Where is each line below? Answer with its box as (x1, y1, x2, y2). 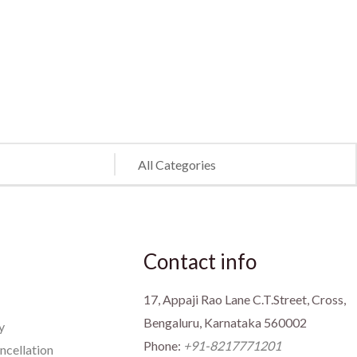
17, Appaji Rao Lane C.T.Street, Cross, (143, 292, 346, 308)
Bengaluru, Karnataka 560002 (143, 315, 307, 331)
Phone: (143, 338, 183, 354)
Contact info (143, 249, 257, 275)
